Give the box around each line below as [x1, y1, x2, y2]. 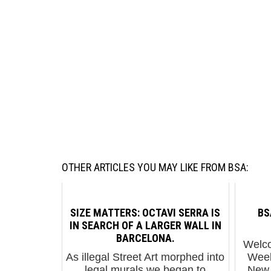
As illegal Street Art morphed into [66, 251, 225, 264]
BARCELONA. [116, 231, 175, 244]
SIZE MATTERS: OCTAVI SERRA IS [70, 206, 221, 219]
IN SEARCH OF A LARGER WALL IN [69, 218, 221, 232]
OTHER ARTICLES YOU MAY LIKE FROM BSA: [62, 161, 249, 174]
